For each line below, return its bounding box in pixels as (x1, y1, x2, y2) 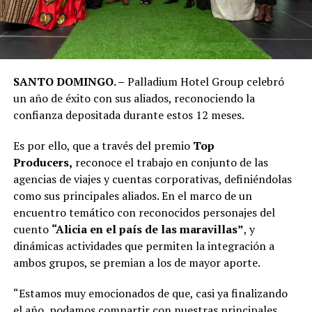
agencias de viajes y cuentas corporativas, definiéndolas (13, 171, 292, 187)
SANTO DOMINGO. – (13, 73, 125, 89)
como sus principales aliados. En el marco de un (13, 187, 252, 203)
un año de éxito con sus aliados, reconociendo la (13, 90, 255, 106)
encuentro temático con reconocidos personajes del (13, 204, 275, 220)
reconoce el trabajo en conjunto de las (72, 154, 268, 170)
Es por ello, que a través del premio (13, 137, 193, 153)
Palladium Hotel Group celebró (124, 73, 284, 89)
